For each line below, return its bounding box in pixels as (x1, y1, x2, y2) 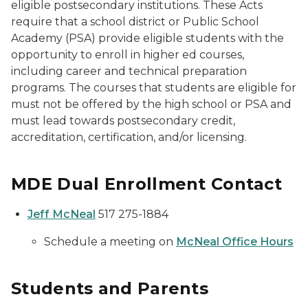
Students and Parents (11, 278, 208, 298)
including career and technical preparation (11, 65, 247, 78)
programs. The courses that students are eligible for (11, 81, 296, 94)
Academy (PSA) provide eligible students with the (11, 32, 284, 45)
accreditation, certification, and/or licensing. (11, 131, 247, 144)
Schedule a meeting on (44, 235, 176, 248)
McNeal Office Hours (176, 235, 294, 248)
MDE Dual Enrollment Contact (11, 174, 283, 194)
